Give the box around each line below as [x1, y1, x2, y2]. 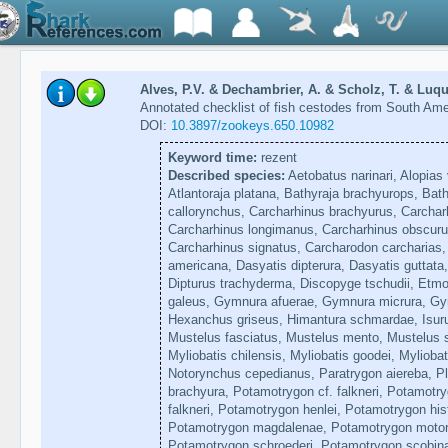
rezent [256, 150, 297, 166]
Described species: [167, 168, 285, 184]
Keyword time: [167, 150, 257, 166]
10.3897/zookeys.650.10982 [170, 118, 334, 134]
